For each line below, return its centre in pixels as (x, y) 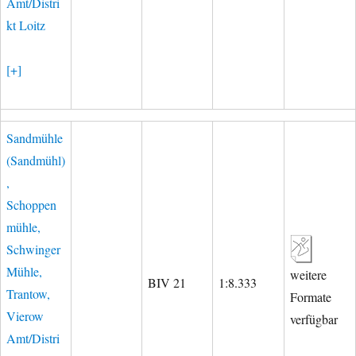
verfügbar (314, 319)
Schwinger (33, 249)
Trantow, (28, 294)
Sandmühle (35, 138)
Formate (311, 297)
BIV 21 (167, 282)
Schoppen (31, 205)
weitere (308, 275)
